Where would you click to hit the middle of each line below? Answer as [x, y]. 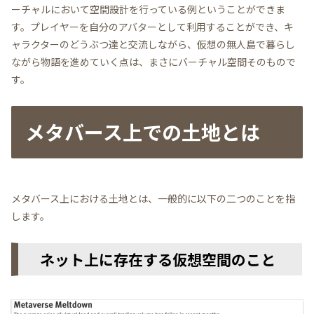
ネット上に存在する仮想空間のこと [150, 260]
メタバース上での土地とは [143, 131]
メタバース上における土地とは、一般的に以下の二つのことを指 [153, 199]
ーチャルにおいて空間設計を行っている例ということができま [148, 9]
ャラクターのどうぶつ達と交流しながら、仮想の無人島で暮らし [153, 44]
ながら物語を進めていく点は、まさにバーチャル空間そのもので [153, 61]
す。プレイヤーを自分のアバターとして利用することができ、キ [152, 26]
